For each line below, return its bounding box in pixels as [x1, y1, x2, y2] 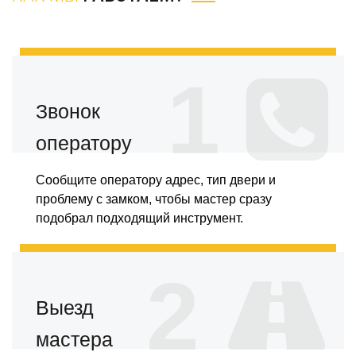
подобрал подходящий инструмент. [36, 211, 243, 225]
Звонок [36, 99, 100, 122]
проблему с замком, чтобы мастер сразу [36, 192, 272, 206]
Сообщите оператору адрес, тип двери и [36, 172, 276, 187]
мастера [36, 327, 113, 350]
